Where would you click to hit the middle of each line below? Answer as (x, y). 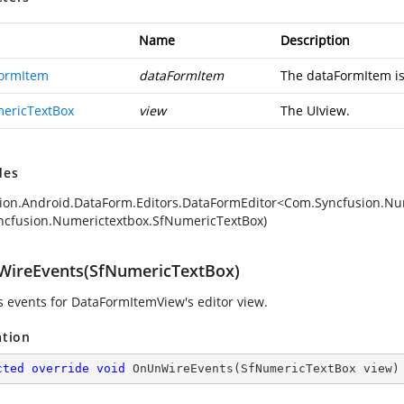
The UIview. (315, 110)
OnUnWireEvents (183, 368)
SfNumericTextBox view (317, 368)
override (60, 368)
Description (315, 40)
